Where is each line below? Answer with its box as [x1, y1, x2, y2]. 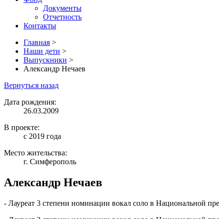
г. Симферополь [23, 157, 76, 166]
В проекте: [4, 123, 40, 131]
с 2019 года [23, 132, 61, 140]
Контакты [23, 22, 56, 30]
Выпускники [23, 56, 67, 64]
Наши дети [23, 47, 60, 55]
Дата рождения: [4, 98, 56, 106]
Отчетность [43, 13, 82, 21]
